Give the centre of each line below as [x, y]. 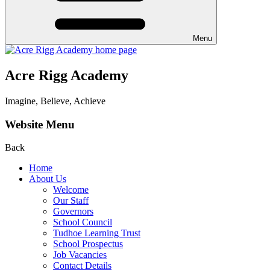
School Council [83, 222]
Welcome [71, 190]
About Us [48, 179]
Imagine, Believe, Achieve [55, 101]
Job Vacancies [80, 255]
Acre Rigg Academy [67, 75]
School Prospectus [88, 244]
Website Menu [40, 124]
